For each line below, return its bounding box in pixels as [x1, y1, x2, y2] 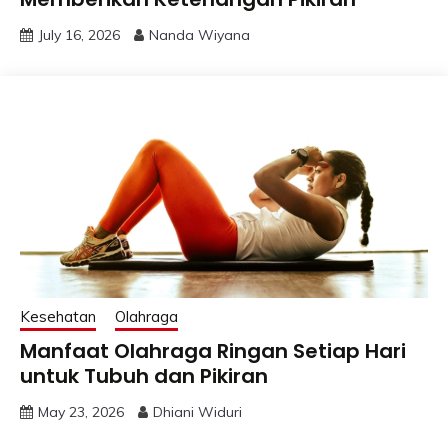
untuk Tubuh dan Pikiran [20, 361, 268, 390]
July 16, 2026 [38, 25, 120, 44]
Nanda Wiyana [149, 25, 250, 44]
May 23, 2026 [38, 402, 124, 421]
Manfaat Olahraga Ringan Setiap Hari [20, 336, 406, 365]
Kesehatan [20, 306, 96, 326]
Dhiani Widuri [153, 402, 242, 421]
